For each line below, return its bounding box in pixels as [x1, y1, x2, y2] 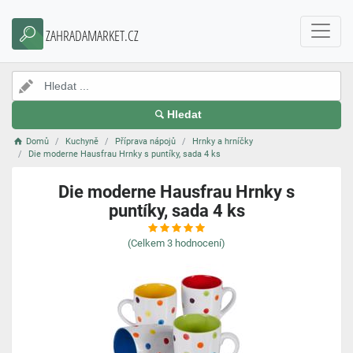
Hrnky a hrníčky [192, 136, 254, 147]
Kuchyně [65, 136, 99, 147]
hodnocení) [175, 237, 225, 249]
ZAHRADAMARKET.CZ [46, 26, 139, 45]
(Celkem [128, 237, 165, 249]
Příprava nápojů [115, 136, 176, 147]
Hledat [166, 109, 202, 121]
